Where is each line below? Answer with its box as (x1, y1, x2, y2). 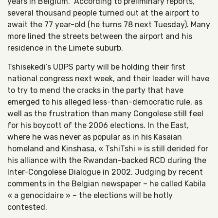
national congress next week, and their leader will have (7, 74, 209, 83)
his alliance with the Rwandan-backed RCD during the (7, 156, 206, 165)
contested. (7, 202, 47, 212)
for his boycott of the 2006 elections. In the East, (7, 121, 189, 130)
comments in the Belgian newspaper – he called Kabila (7, 179, 206, 188)
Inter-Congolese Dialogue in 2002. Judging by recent (7, 167, 203, 177)
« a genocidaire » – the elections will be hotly (7, 191, 173, 200)
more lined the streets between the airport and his (7, 32, 192, 41)
